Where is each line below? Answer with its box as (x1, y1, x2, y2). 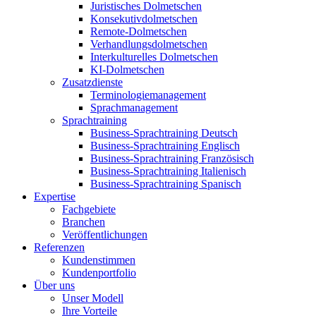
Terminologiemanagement (90, 88, 206, 101)
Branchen (62, 215, 105, 228)
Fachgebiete (62, 202, 116, 215)
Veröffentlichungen (62, 228, 147, 241)
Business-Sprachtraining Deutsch (90, 126, 238, 139)
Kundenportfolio (62, 266, 136, 279)
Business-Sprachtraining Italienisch (90, 164, 246, 177)
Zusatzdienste (62, 75, 123, 88)
